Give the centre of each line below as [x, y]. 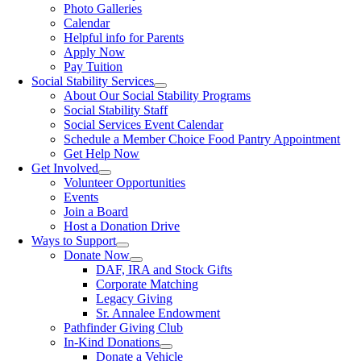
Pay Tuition [93, 67]
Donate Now [97, 255]
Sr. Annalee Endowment [158, 313]
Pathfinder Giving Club [124, 328]
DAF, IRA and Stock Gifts [164, 270]
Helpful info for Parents [124, 38]
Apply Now [95, 52]
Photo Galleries [103, 9]
